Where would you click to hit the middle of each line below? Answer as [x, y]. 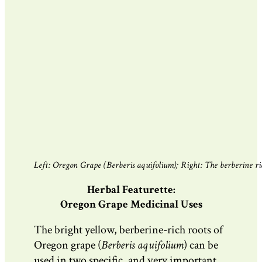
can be [204, 245]
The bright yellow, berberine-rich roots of [128, 230]
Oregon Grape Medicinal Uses [131, 204]
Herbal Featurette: [131, 189]
